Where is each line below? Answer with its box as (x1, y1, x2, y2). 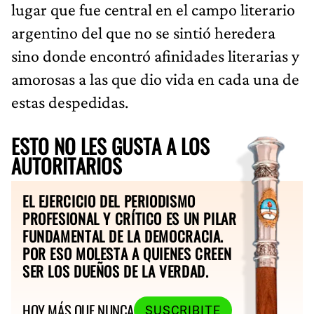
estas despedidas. (11, 92, 128, 111)
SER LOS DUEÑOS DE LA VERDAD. (22, 259, 209, 282)
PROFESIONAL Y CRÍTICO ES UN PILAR (22, 207, 237, 229)
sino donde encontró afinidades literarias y (11, 46, 299, 65)
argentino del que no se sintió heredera (11, 22, 275, 42)
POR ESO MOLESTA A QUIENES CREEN (22, 242, 232, 264)
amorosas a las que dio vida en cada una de (11, 69, 299, 88)
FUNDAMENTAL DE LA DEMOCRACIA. (22, 224, 224, 247)
